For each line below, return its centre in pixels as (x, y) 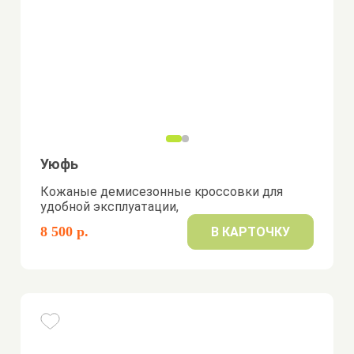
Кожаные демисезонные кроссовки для (162, 192)
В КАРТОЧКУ (250, 232)
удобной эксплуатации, (110, 207)
